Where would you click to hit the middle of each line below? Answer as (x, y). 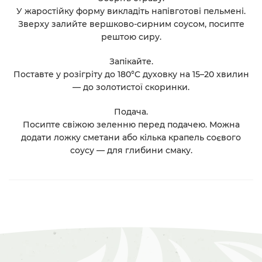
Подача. (131, 111)
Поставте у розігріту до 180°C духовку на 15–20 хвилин (131, 75)
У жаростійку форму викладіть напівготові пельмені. (131, 11)
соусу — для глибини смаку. (131, 150)
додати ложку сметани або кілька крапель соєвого (131, 137)
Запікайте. (131, 62)
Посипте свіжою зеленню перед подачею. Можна (131, 124)
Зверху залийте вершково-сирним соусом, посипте (131, 24)
